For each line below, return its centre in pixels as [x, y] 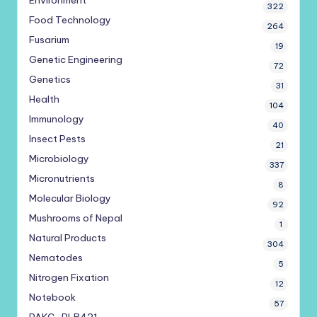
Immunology [57, 119]
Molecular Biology [70, 198]
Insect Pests [57, 139]
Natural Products [68, 238]
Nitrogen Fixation [69, 278]
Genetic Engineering [76, 60]
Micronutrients [62, 179]
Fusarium [49, 40]
